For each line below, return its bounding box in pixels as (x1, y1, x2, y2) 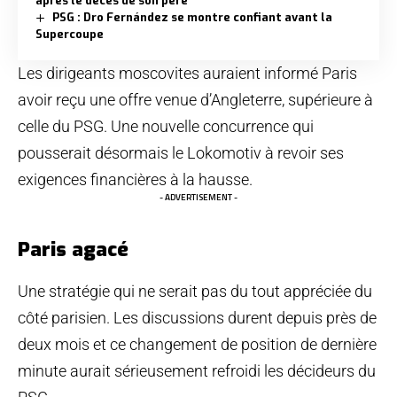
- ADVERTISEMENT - (160, 191, 237, 205)
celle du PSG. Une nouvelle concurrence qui (18, 117, 314, 136)
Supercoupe (35, 27, 104, 43)
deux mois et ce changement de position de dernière (18, 335, 377, 354)
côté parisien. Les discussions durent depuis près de (18, 308, 377, 328)
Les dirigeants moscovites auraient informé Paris (18, 64, 357, 83)
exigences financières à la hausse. (18, 170, 253, 190)
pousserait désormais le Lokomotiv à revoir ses (18, 144, 344, 163)
